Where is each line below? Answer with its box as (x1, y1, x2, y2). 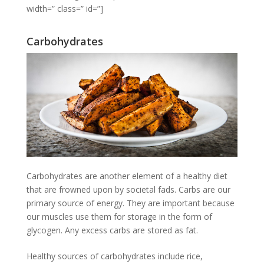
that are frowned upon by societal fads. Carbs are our (26, 184, 230, 196)
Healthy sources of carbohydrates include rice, (26, 250, 203, 262)
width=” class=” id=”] (26, 3, 103, 15)
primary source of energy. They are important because (26, 197, 235, 209)
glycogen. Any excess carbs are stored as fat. (26, 225, 198, 236)
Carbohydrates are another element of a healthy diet (26, 170, 227, 182)
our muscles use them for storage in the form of (26, 211, 212, 223)
